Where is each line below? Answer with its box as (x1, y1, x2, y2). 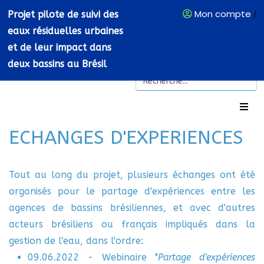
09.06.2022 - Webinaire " (28, 252, 158, 263)
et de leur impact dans (8, 42, 111, 53)
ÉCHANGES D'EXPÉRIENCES (9, 127, 243, 148)
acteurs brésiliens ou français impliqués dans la (9, 219, 255, 230)
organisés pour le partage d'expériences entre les (9, 186, 255, 197)
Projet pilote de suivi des (8, 9, 118, 20)
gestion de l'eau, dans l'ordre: (9, 235, 143, 246)
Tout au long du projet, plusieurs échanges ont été (9, 169, 255, 180)
